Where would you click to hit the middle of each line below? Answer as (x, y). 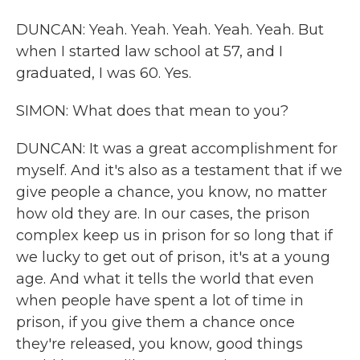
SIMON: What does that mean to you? (152, 111)
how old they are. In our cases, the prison (163, 214)
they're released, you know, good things (160, 344)
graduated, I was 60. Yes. (104, 73)
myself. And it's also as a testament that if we (179, 170)
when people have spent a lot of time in (160, 301)
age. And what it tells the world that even (165, 279)
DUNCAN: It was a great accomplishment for (177, 149)
